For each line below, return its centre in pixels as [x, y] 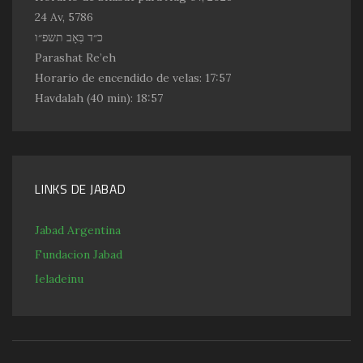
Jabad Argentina [78, 230]
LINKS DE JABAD [81, 189]
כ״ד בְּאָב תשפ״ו [69, 37]
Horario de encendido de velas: [120, 77]
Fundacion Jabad [79, 254]
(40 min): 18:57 [123, 98]
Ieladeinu [59, 278]
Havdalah [59, 98]
